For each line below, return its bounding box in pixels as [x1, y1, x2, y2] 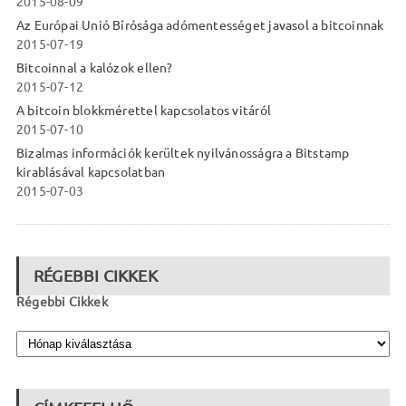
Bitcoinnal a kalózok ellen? [15, 61, 173, 75]
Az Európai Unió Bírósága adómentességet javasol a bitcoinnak [15, 18, 384, 33]
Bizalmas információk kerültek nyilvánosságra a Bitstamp [15, 146, 350, 160]
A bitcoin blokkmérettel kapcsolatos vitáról [15, 103, 271, 118]
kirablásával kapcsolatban [15, 165, 166, 179]
